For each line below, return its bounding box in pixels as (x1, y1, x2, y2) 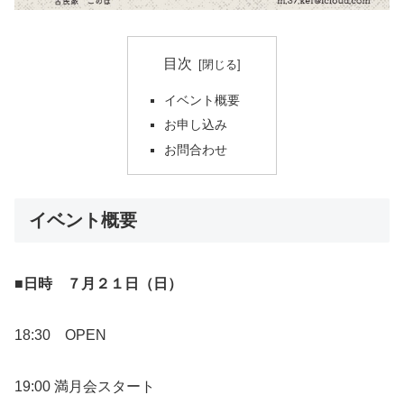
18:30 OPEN (14, 327, 106, 344)
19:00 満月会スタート (14, 378, 170, 394)
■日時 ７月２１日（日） (14, 276, 182, 292)
